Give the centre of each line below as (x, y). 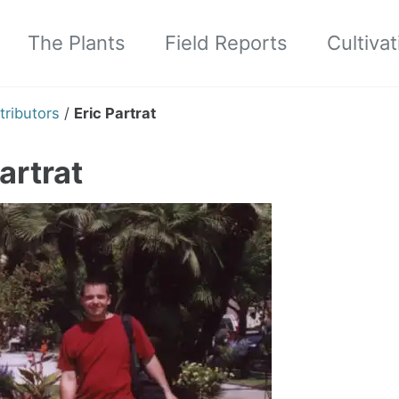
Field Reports (226, 43)
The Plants (77, 43)
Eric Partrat (115, 113)
